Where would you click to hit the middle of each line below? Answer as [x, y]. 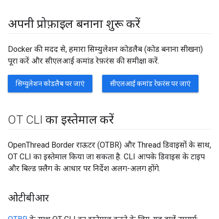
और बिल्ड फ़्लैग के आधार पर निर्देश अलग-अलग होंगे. [84, 168]
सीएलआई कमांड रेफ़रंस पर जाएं [150, 84]
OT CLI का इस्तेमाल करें [61, 120]
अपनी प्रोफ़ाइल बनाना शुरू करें [74, 24]
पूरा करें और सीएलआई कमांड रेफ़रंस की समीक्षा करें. [84, 61]
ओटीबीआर [28, 198]
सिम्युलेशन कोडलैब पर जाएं [50, 84]
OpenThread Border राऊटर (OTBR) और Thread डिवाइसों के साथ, [109, 145]
